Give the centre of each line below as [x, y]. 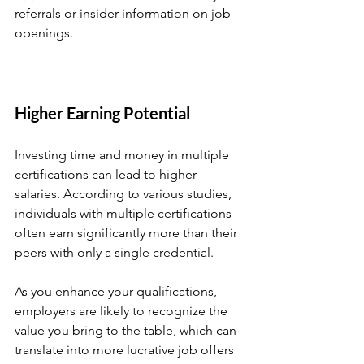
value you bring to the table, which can [127, 330]
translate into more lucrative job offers [126, 350]
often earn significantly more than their [128, 233]
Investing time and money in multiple [123, 155]
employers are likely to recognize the [123, 311]
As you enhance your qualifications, [117, 291]
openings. [44, 33]
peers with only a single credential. [116, 252]
